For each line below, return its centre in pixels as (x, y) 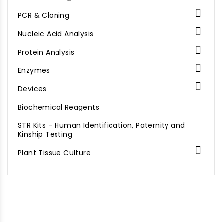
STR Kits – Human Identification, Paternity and (102, 125)
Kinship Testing (45, 134)
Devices (32, 89)
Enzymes (34, 70)
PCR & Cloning (44, 15)
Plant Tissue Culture (54, 153)
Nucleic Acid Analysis (56, 34)
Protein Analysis (46, 52)
